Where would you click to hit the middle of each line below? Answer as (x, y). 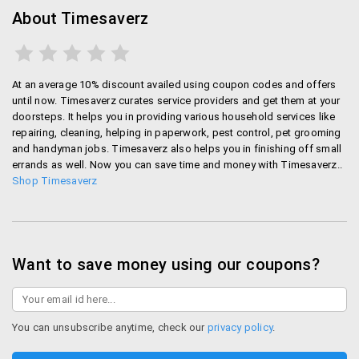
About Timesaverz (81, 18)
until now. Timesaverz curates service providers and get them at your (176, 101)
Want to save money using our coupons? (166, 264)
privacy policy (240, 327)
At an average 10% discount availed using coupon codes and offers (174, 85)
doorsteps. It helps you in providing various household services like (174, 117)
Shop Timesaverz (55, 181)
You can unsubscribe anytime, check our (110, 327)
